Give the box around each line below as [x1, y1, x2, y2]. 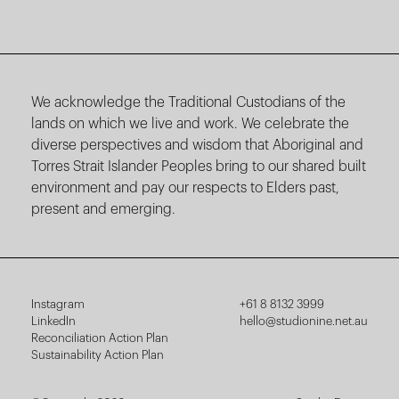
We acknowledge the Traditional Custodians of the [31, 95, 346, 110]
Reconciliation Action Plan [31, 332, 168, 344]
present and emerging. [31, 202, 175, 216]
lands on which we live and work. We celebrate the [31, 117, 349, 131]
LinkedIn [31, 315, 76, 327]
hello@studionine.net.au [240, 315, 368, 327]
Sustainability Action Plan [31, 349, 164, 361]
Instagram [31, 298, 85, 310]
